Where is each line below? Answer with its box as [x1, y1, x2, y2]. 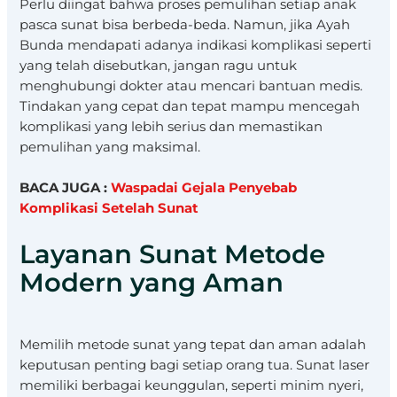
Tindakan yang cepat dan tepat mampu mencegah [19, 97, 361, 114]
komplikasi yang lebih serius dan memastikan [19, 118, 323, 135]
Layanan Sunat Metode [19, 237, 326, 269]
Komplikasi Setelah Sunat [19, 200, 199, 217]
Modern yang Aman [19, 266, 284, 298]
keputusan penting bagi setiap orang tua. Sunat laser [19, 357, 370, 374]
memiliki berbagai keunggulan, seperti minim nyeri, [19, 378, 364, 394]
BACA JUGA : [19, 180, 112, 197]
